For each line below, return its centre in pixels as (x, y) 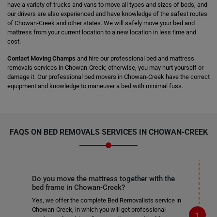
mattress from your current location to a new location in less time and (102, 32)
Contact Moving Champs (41, 58)
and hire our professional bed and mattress (135, 58)
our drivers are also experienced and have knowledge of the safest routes (107, 14)
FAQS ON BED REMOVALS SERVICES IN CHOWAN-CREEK (108, 132)
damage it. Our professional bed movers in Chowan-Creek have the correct (108, 77)
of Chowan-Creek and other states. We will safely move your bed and (101, 23)
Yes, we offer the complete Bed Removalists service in (106, 200)
